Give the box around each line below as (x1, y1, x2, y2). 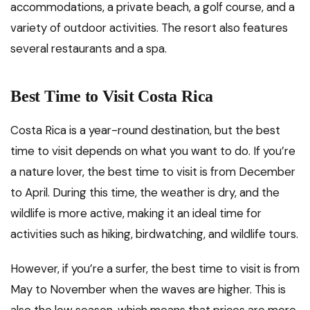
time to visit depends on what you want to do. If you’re (10, 143, 295, 158)
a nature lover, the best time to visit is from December (10, 163, 295, 179)
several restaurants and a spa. (10, 40, 167, 56)
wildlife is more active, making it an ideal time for (10, 205, 262, 221)
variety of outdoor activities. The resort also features (10, 19, 288, 35)
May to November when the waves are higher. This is (10, 281, 286, 297)
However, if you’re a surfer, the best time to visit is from (10, 260, 300, 276)
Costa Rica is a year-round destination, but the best (10, 122, 280, 138)
